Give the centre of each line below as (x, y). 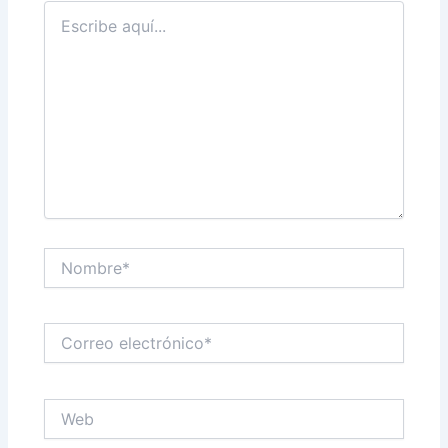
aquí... (63, 29)
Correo (65, 332)
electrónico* (83, 352)
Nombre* (73, 256)
